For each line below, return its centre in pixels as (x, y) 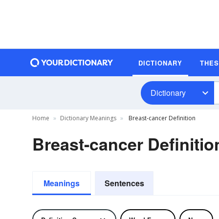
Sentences (124, 183)
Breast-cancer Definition (161, 118)
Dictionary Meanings (88, 118)
